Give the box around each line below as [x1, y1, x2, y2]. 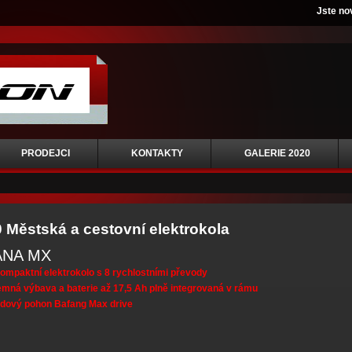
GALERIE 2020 [244, 148, 310, 159]
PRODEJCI [21, 148, 70, 159]
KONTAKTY [131, 148, 183, 159]
